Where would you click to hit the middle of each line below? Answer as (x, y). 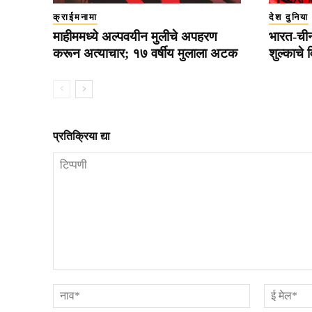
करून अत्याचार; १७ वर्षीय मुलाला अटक (145, 53)
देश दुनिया (288, 17)
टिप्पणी (67, 275)
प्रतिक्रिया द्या (81, 136)
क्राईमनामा (75, 17)
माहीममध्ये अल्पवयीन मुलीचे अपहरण (135, 36)
